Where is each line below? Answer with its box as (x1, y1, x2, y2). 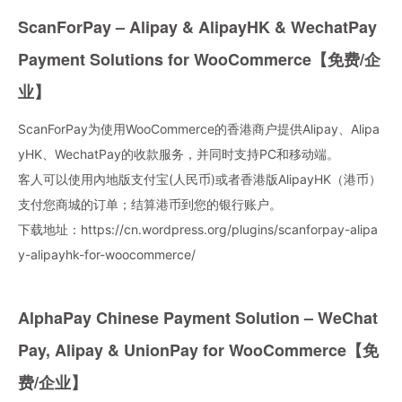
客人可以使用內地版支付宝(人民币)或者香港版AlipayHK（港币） (18, 170, 381, 187)
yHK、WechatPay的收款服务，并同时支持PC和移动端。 (18, 145, 339, 162)
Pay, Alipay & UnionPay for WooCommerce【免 (18, 337, 379, 362)
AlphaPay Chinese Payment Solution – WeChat (18, 305, 378, 329)
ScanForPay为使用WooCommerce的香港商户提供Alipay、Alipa (18, 120, 380, 136)
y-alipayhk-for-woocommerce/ (18, 246, 196, 262)
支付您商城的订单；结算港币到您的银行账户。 (18, 196, 282, 212)
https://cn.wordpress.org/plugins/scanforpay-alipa (81, 221, 378, 237)
